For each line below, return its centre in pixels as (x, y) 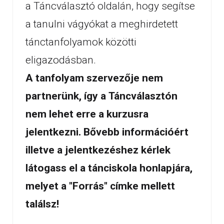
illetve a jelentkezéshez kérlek (98, 150)
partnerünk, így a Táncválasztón (101, 96)
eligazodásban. (61, 60)
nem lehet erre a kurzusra (87, 114)
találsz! (42, 204)
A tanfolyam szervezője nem (94, 78)
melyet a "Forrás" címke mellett (100, 186)
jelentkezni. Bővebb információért (107, 132)
